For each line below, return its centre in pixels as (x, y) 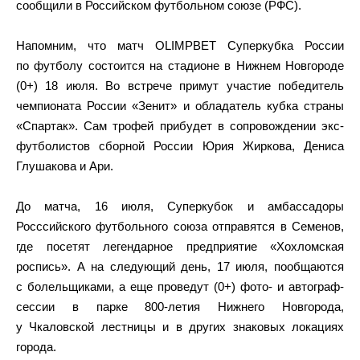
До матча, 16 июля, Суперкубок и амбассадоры (180, 206)
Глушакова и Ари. (65, 166)
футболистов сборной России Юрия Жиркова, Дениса (180, 146)
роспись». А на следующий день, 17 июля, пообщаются (180, 266)
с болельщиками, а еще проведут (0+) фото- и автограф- (180, 286)
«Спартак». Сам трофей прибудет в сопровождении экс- (180, 126)
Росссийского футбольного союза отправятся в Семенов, (180, 226)
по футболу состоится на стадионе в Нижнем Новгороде (180, 65)
